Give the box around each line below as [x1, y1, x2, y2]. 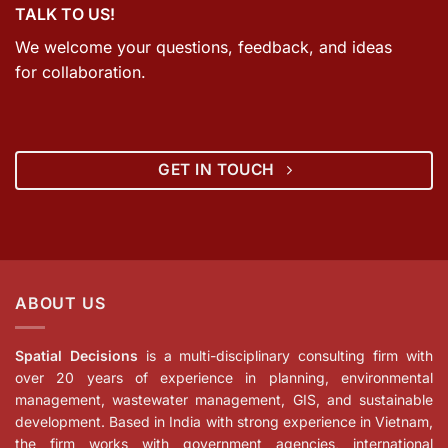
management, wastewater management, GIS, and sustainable [15, 391, 433, 409]
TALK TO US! [15, 3, 115, 24]
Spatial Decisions [15, 347, 138, 365]
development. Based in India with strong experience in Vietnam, [15, 413, 433, 431]
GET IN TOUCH [158, 160, 275, 180]
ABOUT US [15, 292, 106, 313]
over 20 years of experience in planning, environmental [15, 369, 433, 387]
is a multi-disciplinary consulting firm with [137, 347, 434, 365]
